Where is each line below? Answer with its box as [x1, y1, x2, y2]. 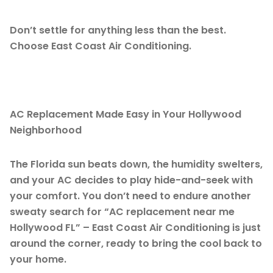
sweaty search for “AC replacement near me [10, 204, 235, 219]
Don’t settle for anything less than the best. [10, 23, 226, 37]
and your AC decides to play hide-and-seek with [10, 172, 253, 187]
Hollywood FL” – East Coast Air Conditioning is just [10, 220, 261, 235]
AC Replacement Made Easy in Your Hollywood [10, 107, 241, 121]
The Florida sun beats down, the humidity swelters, [10, 157, 263, 171]
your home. [10, 252, 66, 266]
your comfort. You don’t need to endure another [10, 188, 251, 203]
